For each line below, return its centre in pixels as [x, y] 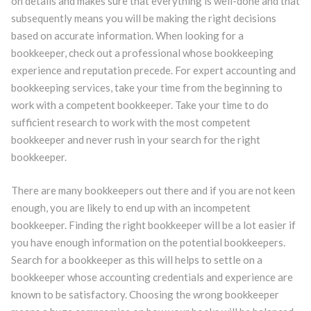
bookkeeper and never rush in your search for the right [135, 140]
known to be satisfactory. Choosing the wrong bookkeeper [145, 294]
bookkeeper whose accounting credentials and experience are [152, 277]
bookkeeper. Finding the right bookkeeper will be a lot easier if [153, 225]
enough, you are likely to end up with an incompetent [131, 207]
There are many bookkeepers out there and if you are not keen [153, 190]
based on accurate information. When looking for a [127, 35]
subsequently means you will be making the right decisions [143, 18]
